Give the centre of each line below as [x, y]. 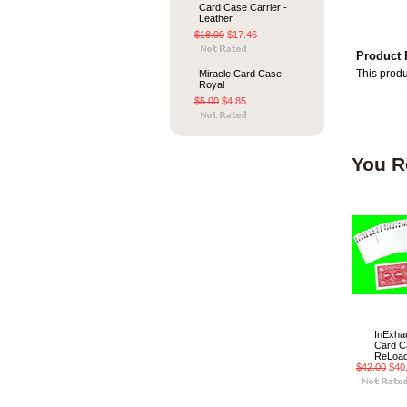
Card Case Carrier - [243, 7]
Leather [216, 18]
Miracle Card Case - [243, 74]
